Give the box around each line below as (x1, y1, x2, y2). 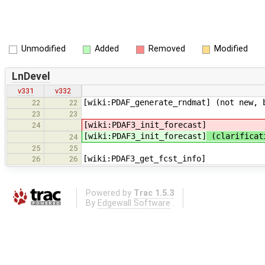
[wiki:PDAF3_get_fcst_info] (83, 154, 206, 164)
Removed (148, 44, 185, 54)
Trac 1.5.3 (133, 188, 174, 198)
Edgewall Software (97, 198, 170, 208)
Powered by (85, 188, 134, 198)
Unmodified (21, 44, 66, 54)
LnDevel (11, 70, 50, 82)
